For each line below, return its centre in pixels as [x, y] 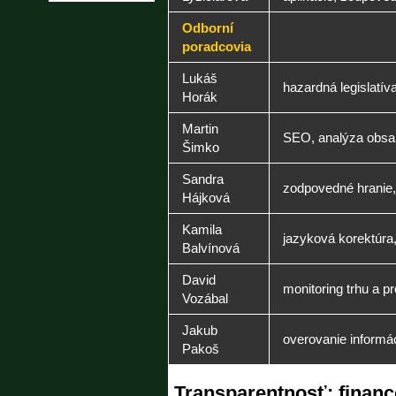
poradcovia [217, 46]
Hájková [206, 198]
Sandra [203, 179]
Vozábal [205, 298]
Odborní [208, 28]
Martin [200, 129]
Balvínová [211, 248]
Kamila [202, 229]
